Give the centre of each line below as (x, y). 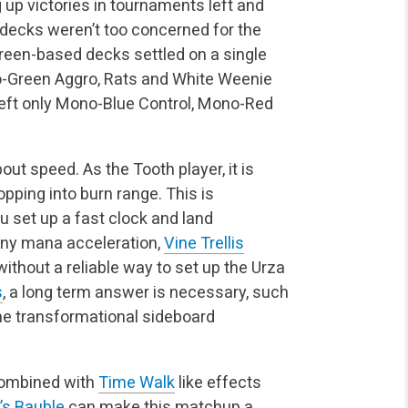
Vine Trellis (204, 242)
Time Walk (137, 382)
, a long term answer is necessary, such (146, 291)
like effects (218, 382)
